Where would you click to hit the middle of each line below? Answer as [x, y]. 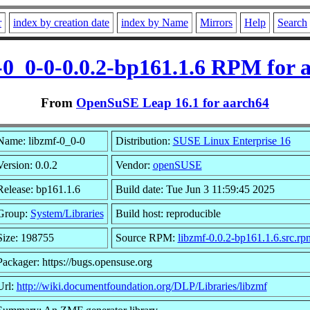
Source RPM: [146, 237]
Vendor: [134, 165]
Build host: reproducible [168, 213]
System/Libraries [67, 213]
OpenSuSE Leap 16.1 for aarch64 [173, 102]
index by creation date [61, 22]
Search [292, 22]
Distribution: [144, 140]
